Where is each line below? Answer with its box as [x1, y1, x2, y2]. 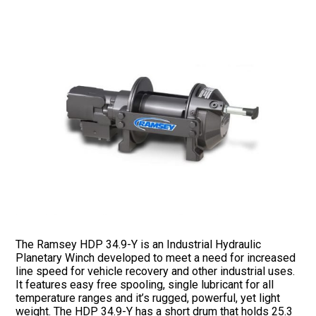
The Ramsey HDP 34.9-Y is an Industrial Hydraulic [16, 237, 262, 251]
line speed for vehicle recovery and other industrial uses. [16, 264, 296, 278]
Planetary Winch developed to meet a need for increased [16, 250, 296, 265]
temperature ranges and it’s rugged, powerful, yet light [16, 291, 281, 305]
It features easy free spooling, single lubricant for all [16, 277, 274, 291]
